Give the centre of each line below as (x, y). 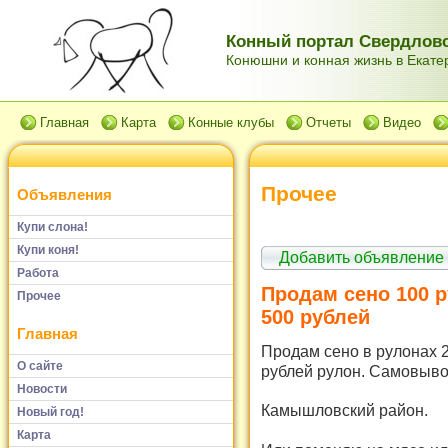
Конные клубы (231, 122)
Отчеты (328, 122)
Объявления (64, 195)
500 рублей (315, 317)
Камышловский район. (344, 410)
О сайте (40, 365)
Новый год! (50, 411)
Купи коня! (48, 249)
